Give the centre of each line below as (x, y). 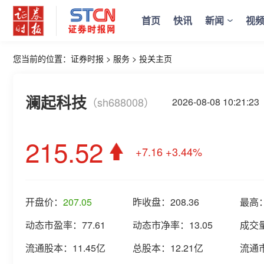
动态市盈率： (54, 225)
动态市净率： (161, 225)
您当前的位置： (42, 58)
